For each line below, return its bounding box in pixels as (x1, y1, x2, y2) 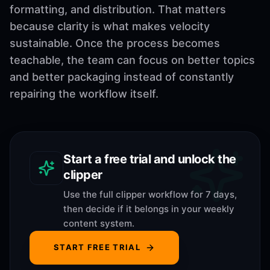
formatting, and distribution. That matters (10, 2, 226, 16)
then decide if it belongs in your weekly (63, 202, 234, 215)
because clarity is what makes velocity (10, 19, 210, 33)
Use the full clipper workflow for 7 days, (63, 188, 237, 200)
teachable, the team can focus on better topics (10, 53, 255, 66)
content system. (63, 217, 134, 229)
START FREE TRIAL (54, 242, 140, 253)
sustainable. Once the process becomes (10, 36, 220, 49)
